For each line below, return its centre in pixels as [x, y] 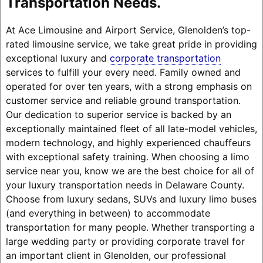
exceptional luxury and [58, 58]
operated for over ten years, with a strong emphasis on [129, 86]
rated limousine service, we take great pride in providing [131, 44]
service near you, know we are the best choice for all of [130, 171]
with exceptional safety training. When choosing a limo [127, 156]
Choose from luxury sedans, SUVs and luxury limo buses [131, 199]
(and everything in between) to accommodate [108, 213]
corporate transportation [165, 58]
